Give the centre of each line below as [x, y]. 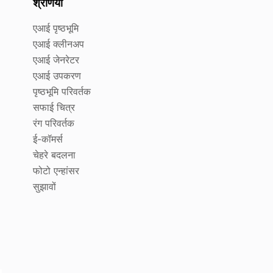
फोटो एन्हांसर [56, 171]
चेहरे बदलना [55, 155]
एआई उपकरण [57, 76]
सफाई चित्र [54, 108]
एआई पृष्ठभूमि [56, 28]
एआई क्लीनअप [59, 44]
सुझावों [45, 187]
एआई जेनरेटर [56, 60]
